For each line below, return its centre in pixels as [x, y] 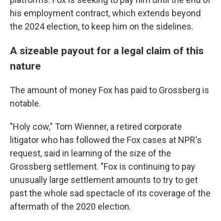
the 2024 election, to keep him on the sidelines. [102, 26]
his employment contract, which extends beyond [105, 13]
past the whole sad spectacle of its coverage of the [110, 193]
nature [25, 66]
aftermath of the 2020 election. [71, 206]
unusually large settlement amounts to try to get [104, 180]
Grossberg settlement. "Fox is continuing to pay [103, 166]
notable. [25, 103]
